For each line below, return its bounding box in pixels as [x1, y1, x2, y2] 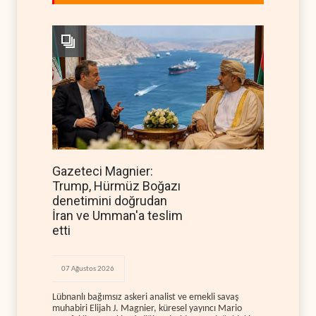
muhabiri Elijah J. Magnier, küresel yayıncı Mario [52, 303, 242, 314]
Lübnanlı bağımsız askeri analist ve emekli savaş [52, 291, 238, 303]
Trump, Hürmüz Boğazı [52, 178, 181, 193]
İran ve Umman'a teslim [52, 208, 183, 223]
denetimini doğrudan [52, 193, 167, 208]
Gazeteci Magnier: [52, 164, 153, 178]
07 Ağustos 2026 [61, 265, 114, 273]
